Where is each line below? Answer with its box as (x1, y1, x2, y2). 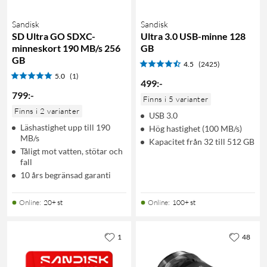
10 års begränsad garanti (20, 169, 111, 180)
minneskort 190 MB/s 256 (12, 42, 120, 54)
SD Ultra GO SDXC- (12, 30, 95, 42)
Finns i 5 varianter (143, 94, 209, 104)
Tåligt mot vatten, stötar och (20, 145, 123, 156)
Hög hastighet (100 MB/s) (149, 123, 242, 133)
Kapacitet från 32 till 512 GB (149, 136, 254, 147)
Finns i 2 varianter (14, 105, 80, 116)
